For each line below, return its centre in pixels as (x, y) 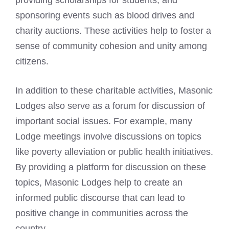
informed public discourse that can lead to (100, 198)
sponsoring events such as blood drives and (105, 15)
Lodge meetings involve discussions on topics (108, 136)
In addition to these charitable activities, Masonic (114, 90)
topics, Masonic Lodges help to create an (99, 182)
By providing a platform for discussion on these (111, 167)
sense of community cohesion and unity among (111, 46)
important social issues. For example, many (104, 121)
